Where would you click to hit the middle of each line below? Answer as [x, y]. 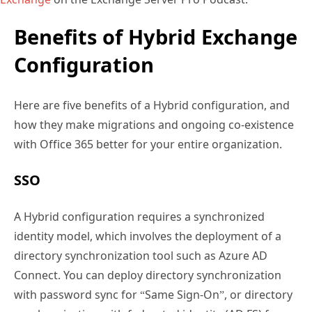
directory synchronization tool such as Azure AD [141, 256]
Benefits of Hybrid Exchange [156, 37]
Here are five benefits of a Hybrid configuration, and [152, 106]
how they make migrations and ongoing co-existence [154, 125]
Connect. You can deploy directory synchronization [148, 275]
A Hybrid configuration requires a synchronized [139, 217]
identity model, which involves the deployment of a [148, 236]
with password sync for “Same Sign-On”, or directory [153, 295]
